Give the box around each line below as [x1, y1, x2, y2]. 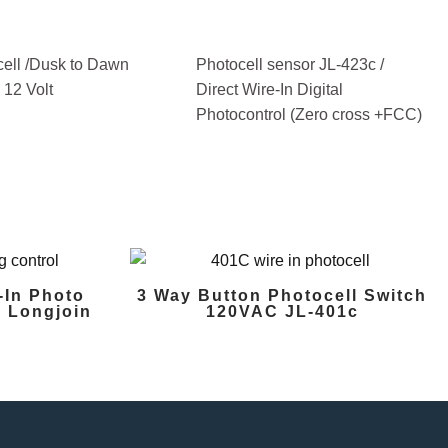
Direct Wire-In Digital [196, 81, 343, 99]
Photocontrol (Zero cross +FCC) [196, 106, 422, 124]
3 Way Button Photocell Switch [137, 287, 428, 305]
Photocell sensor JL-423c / [196, 56, 384, 74]
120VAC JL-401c [205, 303, 359, 321]
